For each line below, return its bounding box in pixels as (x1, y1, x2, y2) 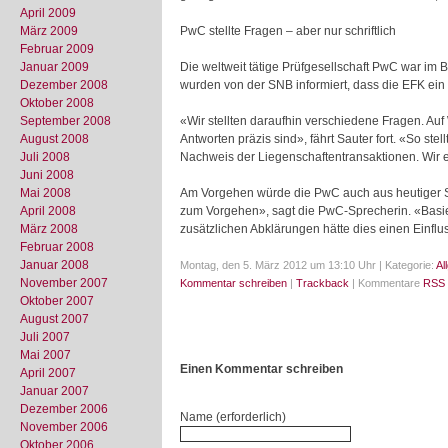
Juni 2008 (20, 168, 74, 182)
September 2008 (20, 114, 111, 128)
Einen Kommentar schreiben (180, 362, 343, 376)
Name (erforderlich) (180, 410, 286, 424)
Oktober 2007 (20, 294, 94, 308)
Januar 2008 (20, 258, 89, 272)
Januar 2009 (20, 60, 89, 74)
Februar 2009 (20, 42, 94, 56)
